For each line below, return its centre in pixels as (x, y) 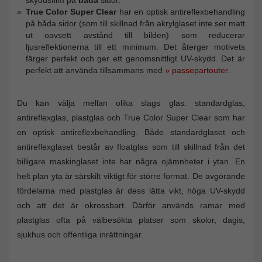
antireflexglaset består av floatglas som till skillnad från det (131, 146)
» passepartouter (196, 70)
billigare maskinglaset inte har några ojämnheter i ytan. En (131, 161)
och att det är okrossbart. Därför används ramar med (131, 205)
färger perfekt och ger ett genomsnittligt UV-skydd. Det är (135, 58)
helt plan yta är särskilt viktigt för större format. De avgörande (131, 176)
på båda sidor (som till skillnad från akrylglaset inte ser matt (135, 23)
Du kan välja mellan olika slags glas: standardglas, (131, 103)
